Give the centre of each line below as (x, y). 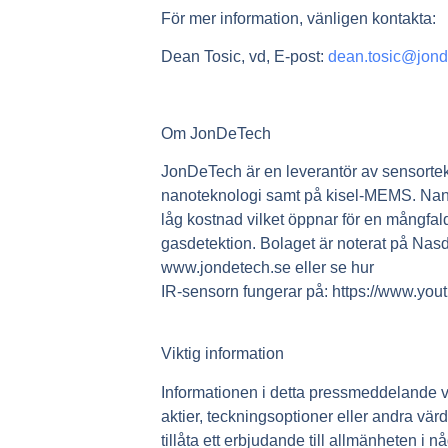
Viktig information (223, 354)
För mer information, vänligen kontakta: (299, 18)
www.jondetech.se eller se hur (268, 268)
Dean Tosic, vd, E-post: (245, 56)
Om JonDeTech (216, 133)
